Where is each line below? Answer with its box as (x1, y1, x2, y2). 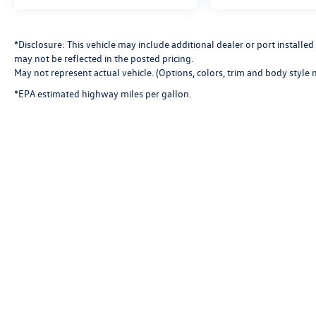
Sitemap (274, 276, 304, 287)
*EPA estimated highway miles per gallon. (14, 86, 191, 100)
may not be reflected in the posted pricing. (14, 51, 193, 65)
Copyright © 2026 (153, 276, 223, 287)
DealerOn (234, 276, 268, 287)
